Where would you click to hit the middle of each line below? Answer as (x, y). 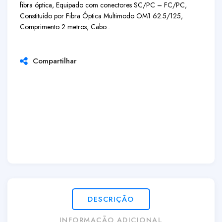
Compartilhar (52, 61)
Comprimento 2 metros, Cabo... (65, 27)
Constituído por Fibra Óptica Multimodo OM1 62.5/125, (101, 16)
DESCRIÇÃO (111, 199)
